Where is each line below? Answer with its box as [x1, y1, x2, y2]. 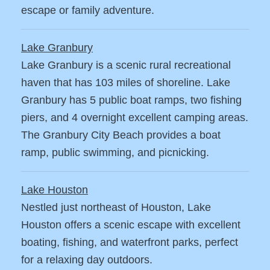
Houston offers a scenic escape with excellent [21, 219, 240, 231]
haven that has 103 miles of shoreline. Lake [21, 77, 230, 89]
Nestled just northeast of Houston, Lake [21, 201, 211, 214]
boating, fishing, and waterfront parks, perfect [21, 236, 238, 249]
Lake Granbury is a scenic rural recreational [21, 59, 231, 72]
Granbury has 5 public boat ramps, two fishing [21, 94, 242, 107]
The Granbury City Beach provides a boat [21, 129, 221, 142]
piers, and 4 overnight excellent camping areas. [21, 111, 248, 124]
